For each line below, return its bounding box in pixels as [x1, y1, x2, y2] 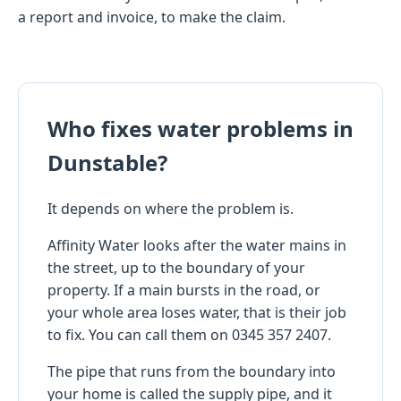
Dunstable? [47, 147, 167, 177]
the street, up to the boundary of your [47, 257, 305, 277]
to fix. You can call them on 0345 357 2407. [47, 324, 331, 345]
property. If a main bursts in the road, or [47, 279, 320, 300]
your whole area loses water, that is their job [47, 302, 346, 322]
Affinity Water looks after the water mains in [47, 235, 346, 255]
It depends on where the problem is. [47, 198, 294, 218]
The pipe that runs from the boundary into [47, 361, 336, 381]
